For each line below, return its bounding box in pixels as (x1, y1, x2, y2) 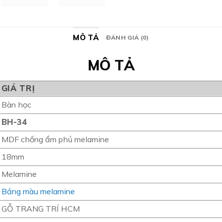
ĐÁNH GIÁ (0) (106, 34, 149, 42)
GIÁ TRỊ (1, 83, 35, 93)
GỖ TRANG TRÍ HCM (1, 203, 80, 214)
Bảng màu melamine (1, 186, 75, 196)
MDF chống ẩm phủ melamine (1, 134, 109, 144)
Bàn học (1, 99, 31, 110)
